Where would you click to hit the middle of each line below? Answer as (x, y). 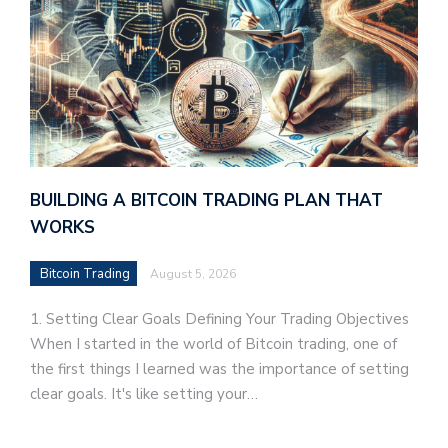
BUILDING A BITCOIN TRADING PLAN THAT (206, 200)
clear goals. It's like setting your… (144, 393)
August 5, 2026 (193, 273)
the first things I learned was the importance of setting (219, 368)
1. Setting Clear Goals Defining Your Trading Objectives (219, 318)
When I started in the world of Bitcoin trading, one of (213, 343)
